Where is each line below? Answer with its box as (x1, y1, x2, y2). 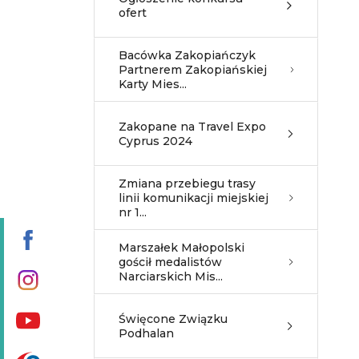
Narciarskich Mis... (119, 269, 223, 284)
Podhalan (119, 326, 174, 341)
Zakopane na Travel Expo (119, 119, 266, 134)
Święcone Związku (119, 312, 228, 326)
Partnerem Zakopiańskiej (119, 63, 267, 77)
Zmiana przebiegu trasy (119, 176, 256, 191)
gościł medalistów (119, 255, 222, 269)
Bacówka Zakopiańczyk (119, 48, 256, 63)
